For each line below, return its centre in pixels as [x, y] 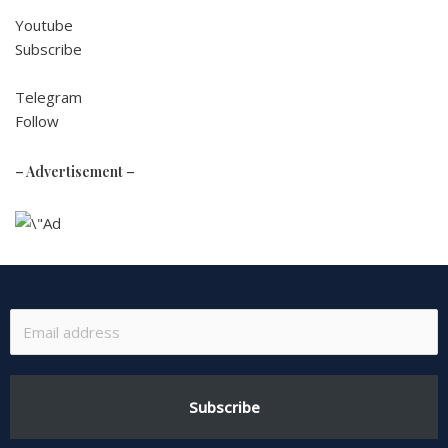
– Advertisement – [75, 171]
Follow [37, 121]
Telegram [48, 97]
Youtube [44, 25]
